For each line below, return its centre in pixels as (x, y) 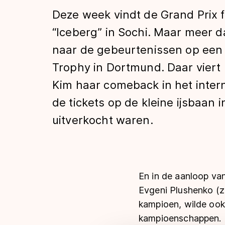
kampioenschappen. (180, 218)
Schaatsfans (117, 95)
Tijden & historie (135, 21)
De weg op (108, 58)
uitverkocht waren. (103, 120)
